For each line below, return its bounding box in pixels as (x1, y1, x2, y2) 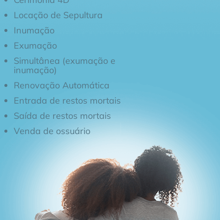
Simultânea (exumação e (14, 55, 115, 66)
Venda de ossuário (14, 125, 90, 136)
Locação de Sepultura (14, 9, 103, 20)
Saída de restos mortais (14, 110, 111, 121)
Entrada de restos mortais (14, 94, 121, 106)
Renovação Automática (14, 79, 110, 90)
